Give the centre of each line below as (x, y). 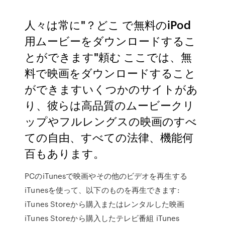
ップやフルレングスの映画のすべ (111, 121)
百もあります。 (65, 153)
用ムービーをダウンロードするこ (110, 40)
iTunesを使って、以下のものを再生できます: (102, 190)
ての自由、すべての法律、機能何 (109, 137)
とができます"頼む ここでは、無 (108, 57)
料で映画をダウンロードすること (110, 73)
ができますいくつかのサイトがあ (111, 89)
